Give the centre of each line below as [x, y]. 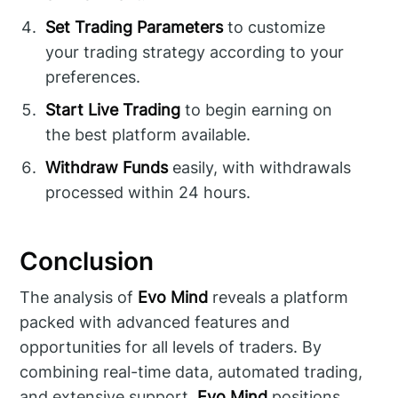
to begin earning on [257, 110]
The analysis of [79, 297]
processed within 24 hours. [148, 193]
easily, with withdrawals [260, 168]
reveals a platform [279, 297]
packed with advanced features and [155, 322]
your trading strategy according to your [195, 52]
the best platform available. [148, 135]
